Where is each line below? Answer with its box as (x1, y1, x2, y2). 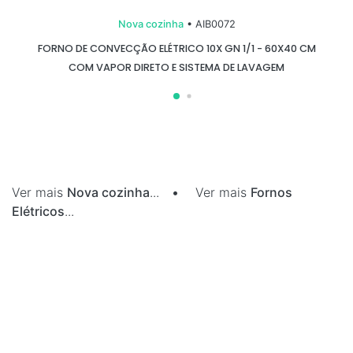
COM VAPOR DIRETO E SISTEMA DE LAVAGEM (69, 61, 284, 74)
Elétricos (12, 203, 65, 219)
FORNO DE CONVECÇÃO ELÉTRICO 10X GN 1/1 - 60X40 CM (37, 42, 316, 55)
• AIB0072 (183, 18, 236, 30)
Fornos (251, 184, 292, 200)
